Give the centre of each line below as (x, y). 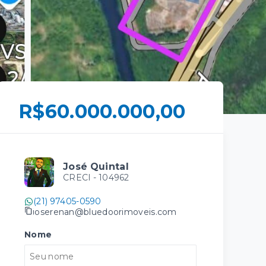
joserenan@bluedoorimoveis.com (105, 212)
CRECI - (81, 178)
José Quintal (96, 167)
